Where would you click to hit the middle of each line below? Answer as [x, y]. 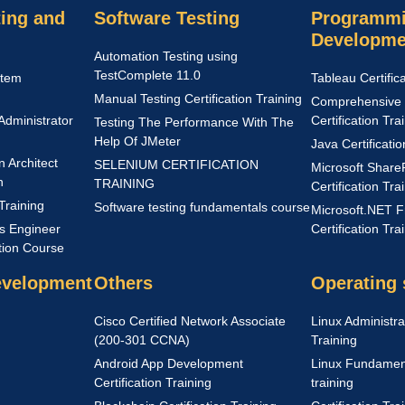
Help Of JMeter [137, 141]
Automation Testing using [166, 56]
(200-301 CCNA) [142, 340]
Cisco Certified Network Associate [190, 321]
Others [123, 283]
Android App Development [169, 363]
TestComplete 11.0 [147, 75]
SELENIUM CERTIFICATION [176, 165]
